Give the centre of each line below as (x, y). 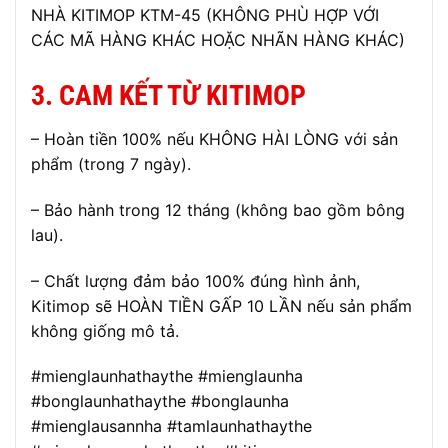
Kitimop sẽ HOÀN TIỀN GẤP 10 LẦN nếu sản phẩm (221, 305)
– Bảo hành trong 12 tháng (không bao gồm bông (218, 209)
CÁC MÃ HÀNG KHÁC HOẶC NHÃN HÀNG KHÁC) (218, 40)
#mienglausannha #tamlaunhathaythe (171, 426)
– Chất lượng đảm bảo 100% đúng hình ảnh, (195, 280)
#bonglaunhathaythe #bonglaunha (160, 401)
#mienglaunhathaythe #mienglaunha (167, 376)
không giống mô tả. (105, 330)
